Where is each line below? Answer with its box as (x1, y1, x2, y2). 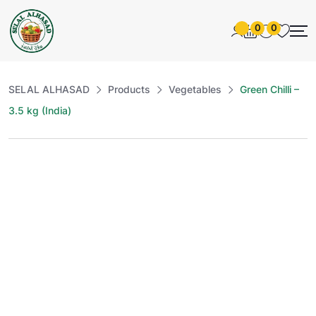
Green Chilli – (240, 83, 299, 96)
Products (108, 83, 150, 96)
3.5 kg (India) (8, 104, 71, 117)
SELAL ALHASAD (8, 83, 90, 96)
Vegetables (169, 83, 221, 96)
